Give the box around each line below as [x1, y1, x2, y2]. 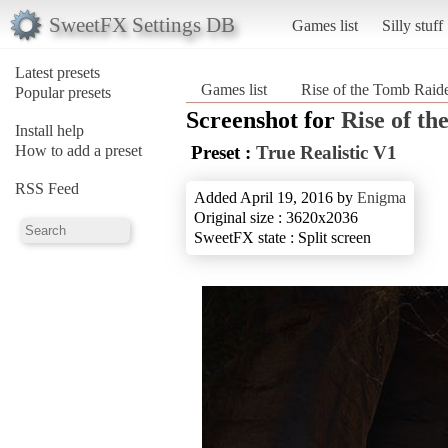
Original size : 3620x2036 [194, 208, 358, 226]
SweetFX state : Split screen [194, 228, 371, 246]
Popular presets [15, 83, 111, 101]
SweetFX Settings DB [48, 12, 235, 36]
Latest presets [15, 63, 100, 81]
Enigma [357, 188, 406, 206]
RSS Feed [15, 179, 79, 197]
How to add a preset [15, 141, 142, 159]
